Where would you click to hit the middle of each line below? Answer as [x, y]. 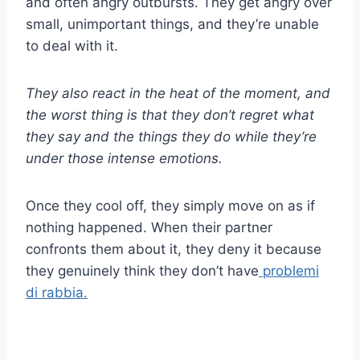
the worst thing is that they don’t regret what [170, 115]
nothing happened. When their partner [149, 227]
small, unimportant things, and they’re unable [172, 24]
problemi [289, 270]
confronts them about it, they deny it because [174, 249]
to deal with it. [72, 45]
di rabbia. [57, 292]
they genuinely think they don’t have [142, 270]
